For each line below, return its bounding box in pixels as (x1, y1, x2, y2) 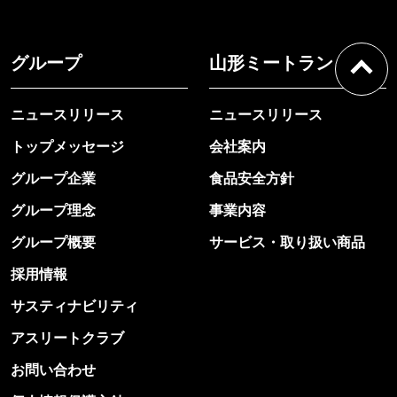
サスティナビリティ (11, 298, 138, 314)
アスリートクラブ (11, 330, 124, 346)
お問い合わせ (11, 362, 96, 378)
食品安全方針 (209, 170, 294, 186)
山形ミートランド (209, 52, 351, 73)
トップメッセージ (11, 138, 124, 154)
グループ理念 (11, 202, 96, 218)
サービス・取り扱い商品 (209, 234, 365, 250)
